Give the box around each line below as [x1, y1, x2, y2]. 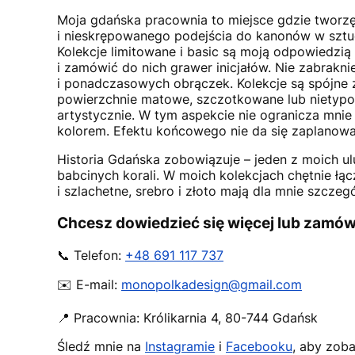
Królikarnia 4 [143, 309, 218, 326]
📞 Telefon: [57, 246, 125, 263]
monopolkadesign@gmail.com [121, 276, 302, 292]
